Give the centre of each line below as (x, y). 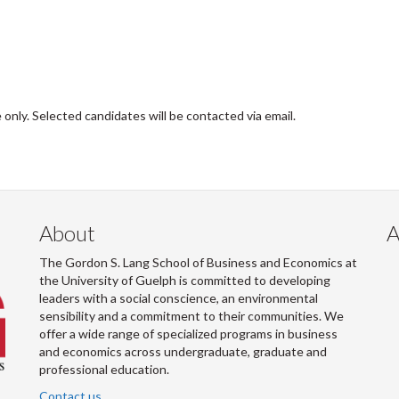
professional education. (104, 369)
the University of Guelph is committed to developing (185, 280)
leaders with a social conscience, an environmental (179, 298)
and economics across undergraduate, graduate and (183, 351)
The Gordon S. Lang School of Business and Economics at (198, 262)
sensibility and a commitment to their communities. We (191, 316)
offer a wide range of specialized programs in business (188, 334)
